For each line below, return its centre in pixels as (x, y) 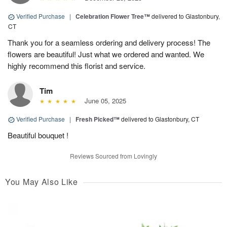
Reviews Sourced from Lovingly (113, 156)
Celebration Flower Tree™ (113, 16)
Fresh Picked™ (98, 119)
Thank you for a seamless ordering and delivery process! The (109, 43)
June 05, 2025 (103, 101)
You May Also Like (42, 182)
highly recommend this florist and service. (77, 66)
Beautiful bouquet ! (38, 135)
